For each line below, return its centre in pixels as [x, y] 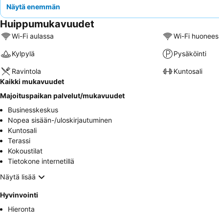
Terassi [19, 140]
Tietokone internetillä [41, 161]
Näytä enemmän [33, 6]
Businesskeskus [33, 109]
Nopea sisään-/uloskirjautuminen [60, 120]
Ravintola [26, 71]
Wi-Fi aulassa [33, 36]
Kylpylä [23, 54]
